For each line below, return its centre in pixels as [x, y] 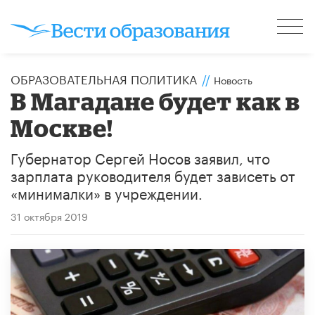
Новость [233, 79]
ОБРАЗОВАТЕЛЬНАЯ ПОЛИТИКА [104, 78]
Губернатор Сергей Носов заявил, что [140, 156]
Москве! [62, 127]
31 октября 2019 [49, 216]
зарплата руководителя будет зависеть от [153, 174]
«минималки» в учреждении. [107, 192]
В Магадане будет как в [156, 101]
